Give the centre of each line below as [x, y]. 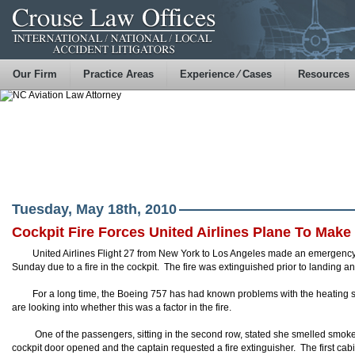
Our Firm [35, 74]
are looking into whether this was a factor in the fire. [122, 307]
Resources [324, 74]
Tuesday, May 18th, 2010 [94, 209]
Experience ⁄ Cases [226, 74]
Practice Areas [118, 74]
